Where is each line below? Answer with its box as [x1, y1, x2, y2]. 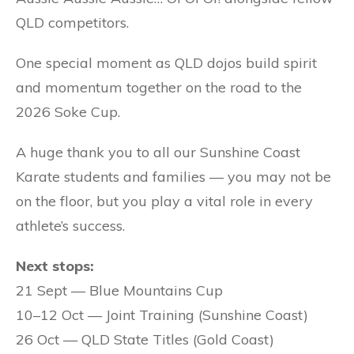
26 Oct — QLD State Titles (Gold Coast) [16, 330, 274, 349]
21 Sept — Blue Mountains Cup [16, 281, 223, 300]
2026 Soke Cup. [16, 103, 120, 122]
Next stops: [16, 257, 94, 276]
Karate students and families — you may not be [16, 168, 331, 186]
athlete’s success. [16, 217, 125, 235]
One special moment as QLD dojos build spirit [16, 54, 317, 73]
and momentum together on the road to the [16, 78, 302, 97]
